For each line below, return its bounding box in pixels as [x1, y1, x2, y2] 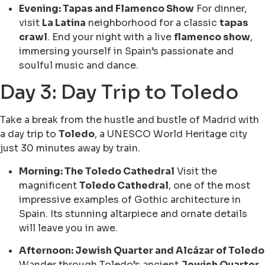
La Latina [42, 17, 86, 29]
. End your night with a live [47, 31, 174, 43]
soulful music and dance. [19, 59, 138, 72]
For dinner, [194, 2, 247, 15]
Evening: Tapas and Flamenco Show [19, 2, 194, 15]
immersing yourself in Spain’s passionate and [19, 45, 234, 57]
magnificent [19, 179, 79, 192]
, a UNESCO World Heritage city [95, 128, 247, 141]
